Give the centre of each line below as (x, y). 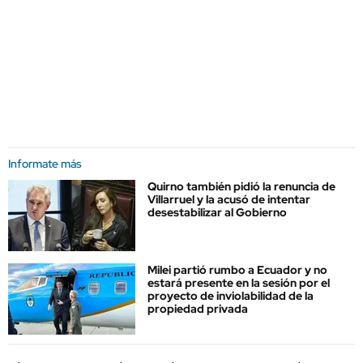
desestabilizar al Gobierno (217, 212)
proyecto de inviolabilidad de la (231, 296)
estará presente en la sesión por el (239, 283)
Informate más (45, 164)
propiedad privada (198, 309)
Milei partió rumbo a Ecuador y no (237, 270)
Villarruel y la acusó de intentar (229, 199)
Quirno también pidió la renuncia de (241, 186)
